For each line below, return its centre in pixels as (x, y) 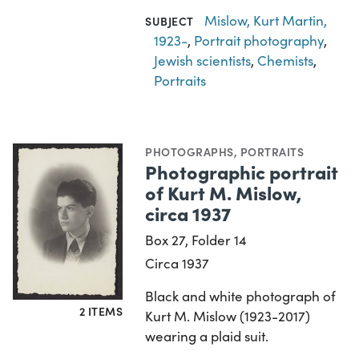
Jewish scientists (203, 60)
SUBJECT (169, 20)
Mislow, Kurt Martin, (265, 20)
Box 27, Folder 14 (196, 240)
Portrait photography (259, 40)
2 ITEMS (101, 311)
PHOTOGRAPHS (190, 151)
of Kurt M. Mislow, (224, 192)
